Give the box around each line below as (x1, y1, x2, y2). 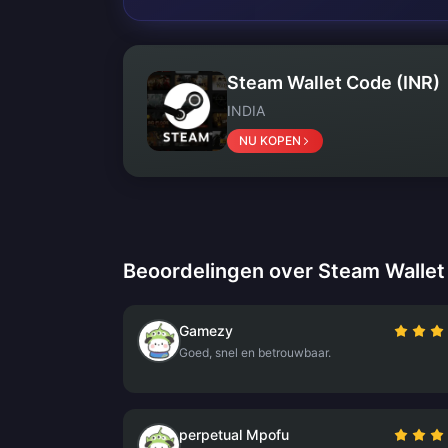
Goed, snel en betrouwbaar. (179, 345, 331, 360)
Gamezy (179, 322, 233, 339)
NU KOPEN (239, 133, 301, 148)
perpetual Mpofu (179, 426, 289, 443)
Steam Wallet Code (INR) (227, 72, 440, 93)
